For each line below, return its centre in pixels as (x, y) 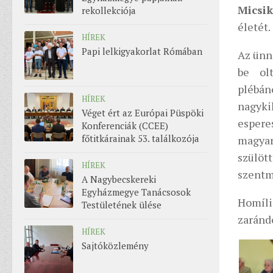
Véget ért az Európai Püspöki (143, 113)
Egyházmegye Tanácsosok (136, 192)
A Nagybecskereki (119, 179)
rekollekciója (109, 11)
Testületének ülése (122, 205)
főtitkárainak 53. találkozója (140, 139)
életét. (254, 27)
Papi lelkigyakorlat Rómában (142, 51)
